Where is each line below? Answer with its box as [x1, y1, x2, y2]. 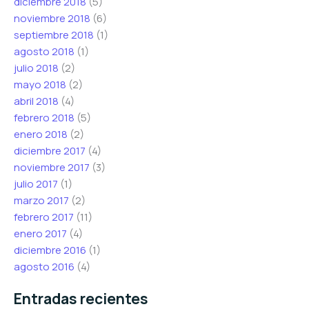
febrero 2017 [14, 209, 74, 224]
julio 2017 [14, 176, 58, 191]
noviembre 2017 [14, 159, 90, 175]
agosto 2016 [14, 259, 74, 274]
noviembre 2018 [14, 10, 90, 26]
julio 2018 [14, 60, 59, 75]
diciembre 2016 [14, 242, 86, 257]
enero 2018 [14, 126, 68, 141]
